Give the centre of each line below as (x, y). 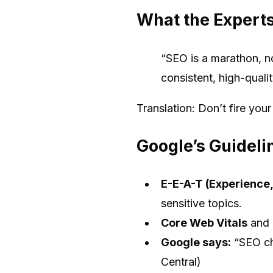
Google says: (196, 243)
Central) (181, 262)
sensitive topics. (201, 204)
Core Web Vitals (204, 223)
